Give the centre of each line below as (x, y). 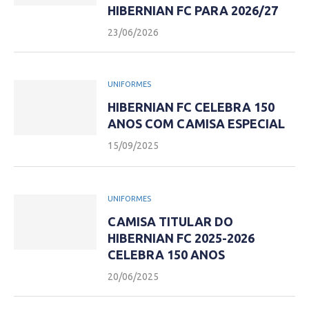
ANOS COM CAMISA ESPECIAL (196, 123)
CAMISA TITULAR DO (170, 221)
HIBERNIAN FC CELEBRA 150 (191, 107)
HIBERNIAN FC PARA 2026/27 (193, 10)
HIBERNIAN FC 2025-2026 (181, 238)
